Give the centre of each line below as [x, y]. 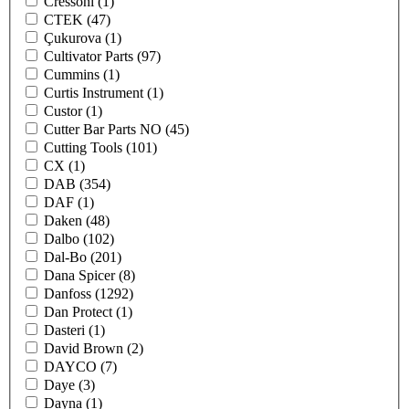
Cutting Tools [85, 148]
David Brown [85, 349]
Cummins [73, 75]
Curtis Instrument [95, 93]
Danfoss [69, 294]
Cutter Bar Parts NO [105, 130]
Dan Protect [80, 312]
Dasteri [66, 330]
